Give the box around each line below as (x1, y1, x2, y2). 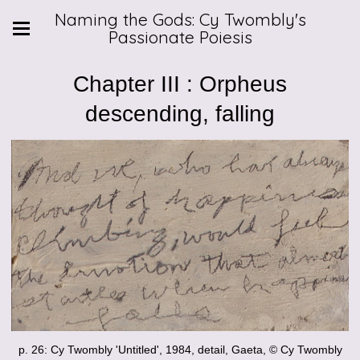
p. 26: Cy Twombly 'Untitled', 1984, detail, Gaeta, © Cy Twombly (18, 343, 342, 357)
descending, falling (85, 101, 275, 126)
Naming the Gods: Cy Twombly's (54, 9, 306, 30)
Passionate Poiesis (108, 27, 252, 47)
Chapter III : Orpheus (73, 72, 287, 96)
